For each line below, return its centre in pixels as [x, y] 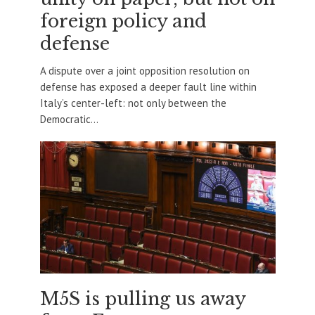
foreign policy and [123, 21]
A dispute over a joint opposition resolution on [144, 70]
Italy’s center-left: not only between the [133, 103]
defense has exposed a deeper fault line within [148, 86]
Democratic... [69, 119]
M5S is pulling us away [142, 300]
